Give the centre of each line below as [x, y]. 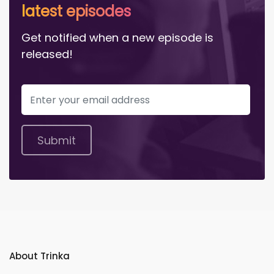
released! [47, 54]
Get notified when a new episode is [117, 38]
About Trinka [39, 256]
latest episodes [76, 12]
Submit [57, 140]
